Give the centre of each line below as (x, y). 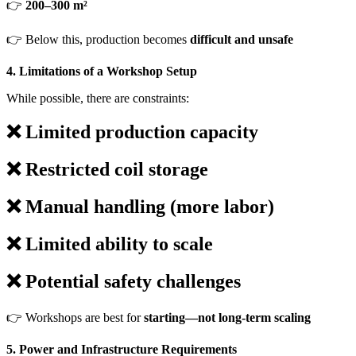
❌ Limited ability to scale (110, 244)
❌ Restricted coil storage (107, 170)
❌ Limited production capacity (132, 132)
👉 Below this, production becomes (98, 40)
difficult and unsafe (242, 40)
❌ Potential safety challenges (124, 281)
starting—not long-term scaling (227, 317)
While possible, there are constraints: (98, 99)
